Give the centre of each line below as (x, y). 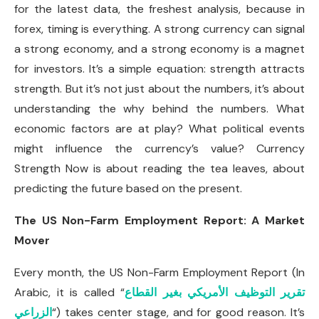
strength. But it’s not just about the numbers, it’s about (159, 89)
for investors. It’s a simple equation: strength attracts (159, 69)
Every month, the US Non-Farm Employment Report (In (159, 272)
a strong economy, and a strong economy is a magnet (159, 49)
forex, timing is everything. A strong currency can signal (159, 29)
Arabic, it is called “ (69, 292)
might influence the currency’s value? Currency (159, 148)
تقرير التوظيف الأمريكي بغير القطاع (215, 292)
